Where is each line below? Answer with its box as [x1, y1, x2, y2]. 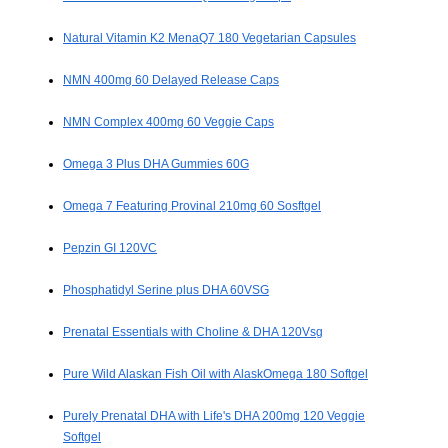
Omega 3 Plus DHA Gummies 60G [63, 157, 249, 172]
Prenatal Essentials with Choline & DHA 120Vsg [63, 325, 323, 340]
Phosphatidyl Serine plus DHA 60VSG [63, 283, 269, 298]
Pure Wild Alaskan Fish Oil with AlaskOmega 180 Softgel [63, 367, 368, 382]
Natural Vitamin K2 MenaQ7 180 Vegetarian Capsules [63, 31, 356, 46]
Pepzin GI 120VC [63, 241, 157, 256]
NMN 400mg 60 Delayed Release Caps [63, 73, 279, 88]
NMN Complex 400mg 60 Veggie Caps [63, 115, 274, 130]
